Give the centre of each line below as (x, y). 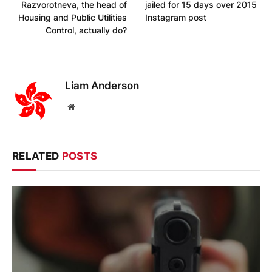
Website (88, 107)
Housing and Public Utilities (73, 18)
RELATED (37, 156)
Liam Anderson (102, 86)
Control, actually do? (86, 30)
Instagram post (176, 18)
